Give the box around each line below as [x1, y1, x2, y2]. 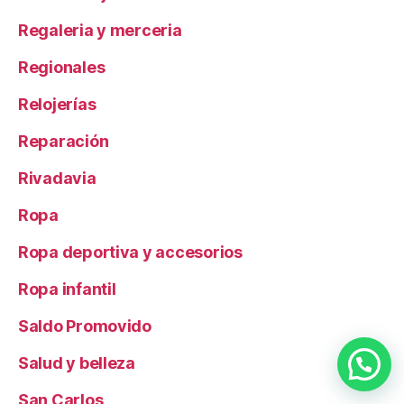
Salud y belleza [18, 353, 135, 373]
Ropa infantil [18, 280, 116, 299]
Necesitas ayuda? [190, 354, 310, 372]
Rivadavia [18, 169, 96, 188]
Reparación [18, 132, 109, 151]
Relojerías [18, 95, 96, 115]
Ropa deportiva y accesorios [18, 243, 243, 262]
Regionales [18, 58, 106, 78]
